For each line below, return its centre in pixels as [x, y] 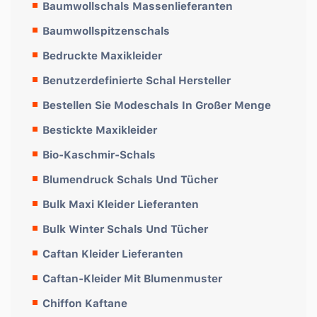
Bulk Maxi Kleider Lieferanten [121, 204]
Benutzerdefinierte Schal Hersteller [137, 80]
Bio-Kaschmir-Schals [99, 154]
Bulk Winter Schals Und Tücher [125, 229]
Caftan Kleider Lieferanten [113, 253]
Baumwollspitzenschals [106, 30]
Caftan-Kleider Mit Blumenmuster [132, 278]
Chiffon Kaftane [85, 303]
